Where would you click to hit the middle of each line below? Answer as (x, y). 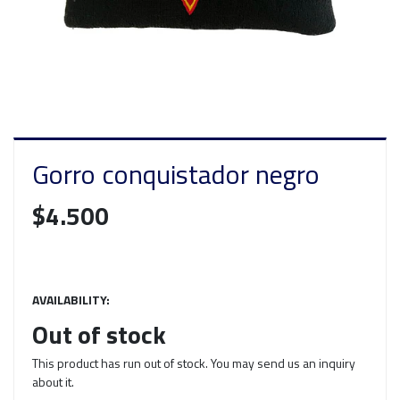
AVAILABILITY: (71, 300)
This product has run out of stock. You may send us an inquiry (194, 363)
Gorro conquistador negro (176, 175)
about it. (53, 382)
